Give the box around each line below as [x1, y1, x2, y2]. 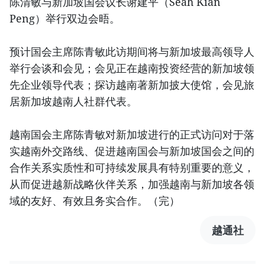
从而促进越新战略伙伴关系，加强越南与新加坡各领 [9, 177, 254, 192]
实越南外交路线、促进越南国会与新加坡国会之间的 [9, 144, 254, 159]
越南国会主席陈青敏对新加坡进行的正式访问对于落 [9, 127, 254, 142]
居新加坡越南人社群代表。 [9, 94, 137, 109]
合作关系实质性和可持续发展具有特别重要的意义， [9, 160, 254, 175]
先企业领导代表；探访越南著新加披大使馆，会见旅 [9, 77, 254, 92]
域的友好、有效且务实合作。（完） [9, 193, 180, 208]
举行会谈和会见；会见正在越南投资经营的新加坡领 [9, 61, 254, 76]
